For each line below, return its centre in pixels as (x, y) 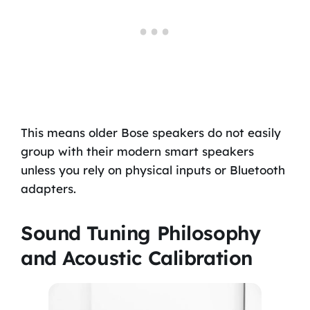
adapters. (48, 188)
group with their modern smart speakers (137, 151)
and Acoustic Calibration (136, 258)
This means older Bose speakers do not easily (151, 132)
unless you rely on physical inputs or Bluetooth (153, 170)
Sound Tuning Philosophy (140, 233)
